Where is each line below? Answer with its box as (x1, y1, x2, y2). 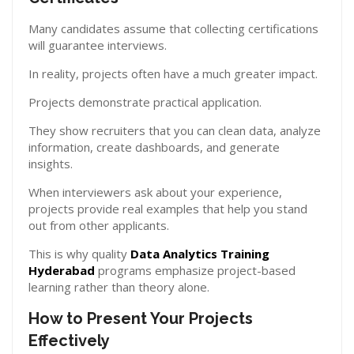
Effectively (28, 331, 110, 350)
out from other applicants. (28, 217, 169, 233)
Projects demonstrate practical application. (28, 94, 262, 110)
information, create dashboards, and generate (28, 139, 280, 155)
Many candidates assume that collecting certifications (28, 21, 318, 36)
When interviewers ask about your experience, (28, 184, 282, 200)
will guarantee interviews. (28, 37, 167, 53)
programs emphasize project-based (95, 262, 296, 278)
